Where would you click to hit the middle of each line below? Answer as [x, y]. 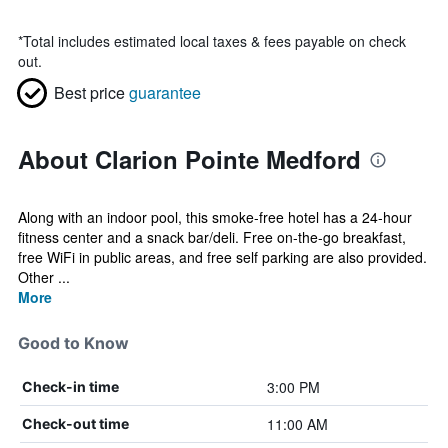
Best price [89, 92]
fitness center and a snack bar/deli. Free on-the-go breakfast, [212, 237]
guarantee [165, 92]
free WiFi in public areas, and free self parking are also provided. [222, 257]
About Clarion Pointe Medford [189, 159]
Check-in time [70, 386]
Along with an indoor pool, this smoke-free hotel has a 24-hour [215, 217]
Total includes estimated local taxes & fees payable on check [214, 41]
